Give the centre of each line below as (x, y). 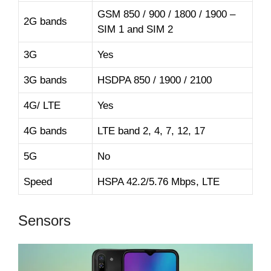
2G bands (45, 21)
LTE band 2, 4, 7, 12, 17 (151, 131)
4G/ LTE (42, 105)
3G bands (45, 80)
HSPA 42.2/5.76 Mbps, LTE (158, 181)
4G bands (45, 131)
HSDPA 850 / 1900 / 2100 (155, 80)
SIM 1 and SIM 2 (135, 29)
